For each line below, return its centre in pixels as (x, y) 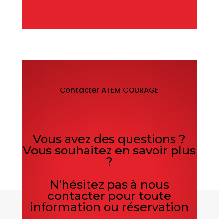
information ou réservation (109, 207)
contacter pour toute (109, 196)
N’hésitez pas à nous (109, 184)
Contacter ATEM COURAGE (109, 90)
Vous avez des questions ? (109, 139)
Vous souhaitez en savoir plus (109, 150)
